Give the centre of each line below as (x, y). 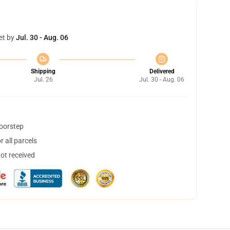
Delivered (162, 71)
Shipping (43, 71)
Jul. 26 (43, 80)
